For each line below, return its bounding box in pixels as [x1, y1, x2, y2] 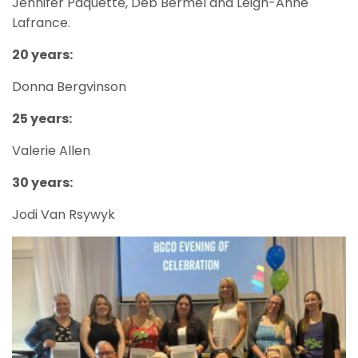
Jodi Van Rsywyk [12, 205, 115, 224]
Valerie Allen [12, 141, 90, 160]
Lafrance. [12, 13, 70, 32]
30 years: [12, 173, 73, 192]
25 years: [12, 109, 72, 128]
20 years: [12, 45, 73, 64]
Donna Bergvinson [12, 77, 126, 96]
